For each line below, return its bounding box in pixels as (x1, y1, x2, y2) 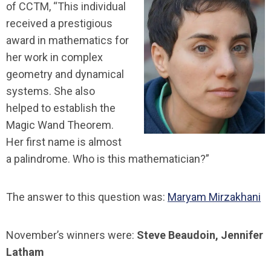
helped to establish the (6, 101, 116, 114)
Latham (6, 245, 44, 258)
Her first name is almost (6, 135, 122, 148)
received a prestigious (6, 16, 113, 30)
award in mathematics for (6, 33, 129, 47)
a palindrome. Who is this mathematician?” (6, 152, 209, 165)
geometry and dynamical (6, 67, 124, 80)
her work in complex (6, 50, 103, 64)
